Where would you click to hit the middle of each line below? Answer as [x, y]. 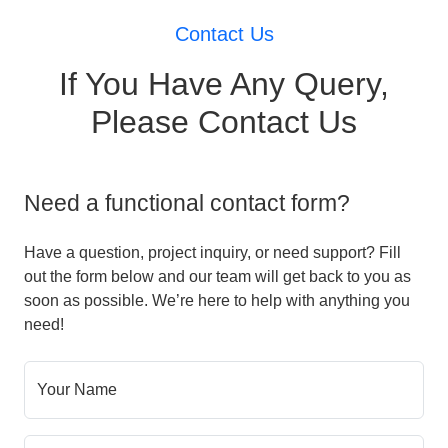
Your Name [77, 390]
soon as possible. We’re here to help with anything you [217, 301]
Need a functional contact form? [187, 203]
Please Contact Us [224, 122]
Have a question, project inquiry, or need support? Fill [212, 253]
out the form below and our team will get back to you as [217, 277]
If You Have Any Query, [224, 84]
